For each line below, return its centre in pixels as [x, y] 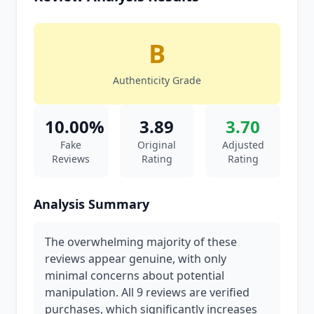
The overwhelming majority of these [141, 242]
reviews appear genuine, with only [136, 259]
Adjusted [243, 145]
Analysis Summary [91, 204]
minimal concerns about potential [135, 275]
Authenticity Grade [157, 80]
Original [157, 145]
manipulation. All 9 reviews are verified [147, 292]
